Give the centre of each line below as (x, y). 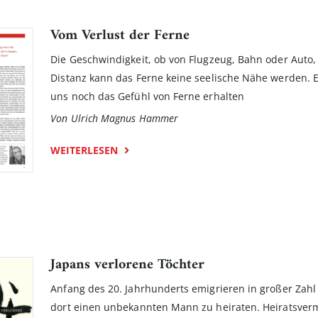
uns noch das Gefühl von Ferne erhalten (147, 96)
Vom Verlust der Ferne (120, 35)
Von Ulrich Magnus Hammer (115, 118)
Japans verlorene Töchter (128, 265)
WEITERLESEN (84, 150)
